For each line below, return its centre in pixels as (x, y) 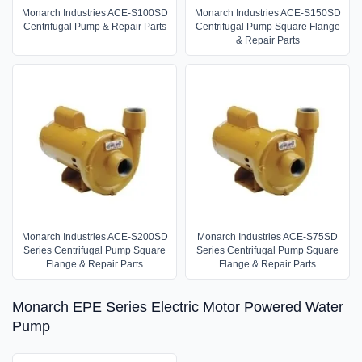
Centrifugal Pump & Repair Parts (95, 27)
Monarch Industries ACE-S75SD (267, 237)
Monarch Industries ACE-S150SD (267, 13)
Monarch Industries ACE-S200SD (95, 237)
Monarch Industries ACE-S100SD (95, 13)
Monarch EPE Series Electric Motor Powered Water (178, 307)
